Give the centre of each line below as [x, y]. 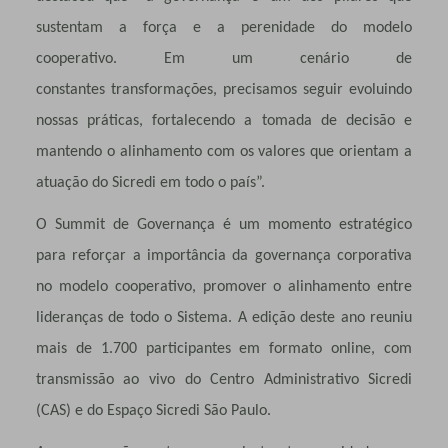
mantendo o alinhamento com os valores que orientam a [224, 151]
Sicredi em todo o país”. [188, 182]
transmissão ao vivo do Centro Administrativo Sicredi [224, 379]
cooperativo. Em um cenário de [224, 58]
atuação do [73, 182]
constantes [73, 89]
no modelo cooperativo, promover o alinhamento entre [224, 286]
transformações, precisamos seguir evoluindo [261, 89]
